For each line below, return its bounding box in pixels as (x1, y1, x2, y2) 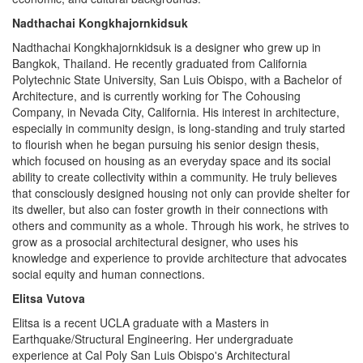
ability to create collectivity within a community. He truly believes (12, 169, 337, 186)
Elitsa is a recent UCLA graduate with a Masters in (12, 314, 269, 331)
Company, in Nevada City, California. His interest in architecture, (12, 104, 340, 121)
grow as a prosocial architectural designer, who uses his (12, 233, 298, 250)
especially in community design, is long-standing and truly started (12, 120, 345, 137)
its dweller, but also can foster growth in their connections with (12, 201, 328, 218)
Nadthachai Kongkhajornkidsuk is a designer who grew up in (12, 39, 321, 56)
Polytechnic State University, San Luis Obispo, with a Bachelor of (12, 71, 342, 88)
